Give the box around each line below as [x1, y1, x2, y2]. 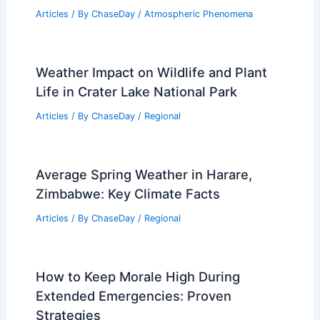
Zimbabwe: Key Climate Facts [35, 185, 220, 201]
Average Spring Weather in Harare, [35, 166, 252, 182]
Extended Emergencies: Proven [35, 287, 231, 304]
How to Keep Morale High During [35, 268, 240, 284]
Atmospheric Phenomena [144, 9, 253, 20]
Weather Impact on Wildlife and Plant [35, 64, 267, 81]
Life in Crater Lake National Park [35, 84, 237, 100]
